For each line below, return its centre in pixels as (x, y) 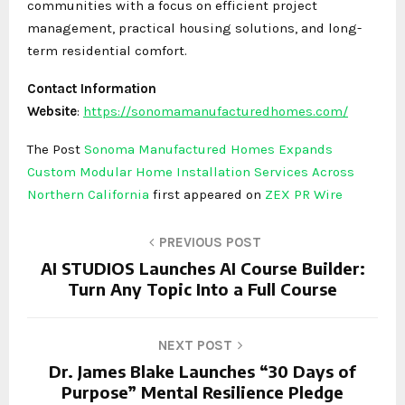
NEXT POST (195, 345)
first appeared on (209, 194)
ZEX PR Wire (304, 194)
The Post (56, 149)
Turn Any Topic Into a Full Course (202, 288)
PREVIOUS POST (210, 242)
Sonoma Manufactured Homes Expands (208, 149)
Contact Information (92, 88)
